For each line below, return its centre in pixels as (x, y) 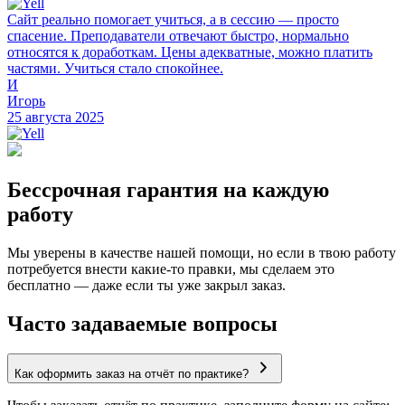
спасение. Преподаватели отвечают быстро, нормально (178, 35)
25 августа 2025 (56, 117)
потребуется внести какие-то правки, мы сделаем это (171, 268)
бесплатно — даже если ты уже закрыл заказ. (146, 285)
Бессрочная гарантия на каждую (168, 189)
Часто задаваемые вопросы (142, 323)
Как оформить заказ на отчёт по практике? (132, 374)
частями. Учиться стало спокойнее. (115, 68)
